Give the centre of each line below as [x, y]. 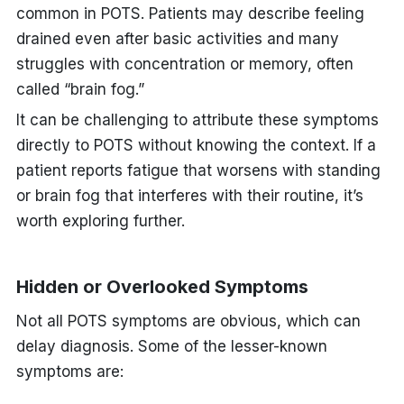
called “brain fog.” [80, 89]
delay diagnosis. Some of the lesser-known [171, 346]
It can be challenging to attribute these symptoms [197, 119]
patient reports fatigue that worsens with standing [198, 170]
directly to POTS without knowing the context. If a [196, 145]
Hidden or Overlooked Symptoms [162, 286]
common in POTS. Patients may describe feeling [190, 13]
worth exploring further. [100, 220]
